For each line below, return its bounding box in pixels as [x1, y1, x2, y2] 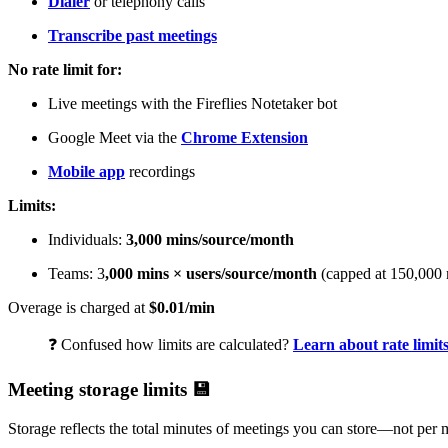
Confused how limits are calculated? [57, 336, 293, 354]
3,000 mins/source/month [126, 231, 294, 249]
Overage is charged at [8, 299, 149, 317]
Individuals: [48, 231, 126, 249]
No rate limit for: [8, 61, 122, 79]
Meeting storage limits [8, 379, 192, 401]
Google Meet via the [48, 129, 181, 147]
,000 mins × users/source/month [105, 265, 317, 283]
